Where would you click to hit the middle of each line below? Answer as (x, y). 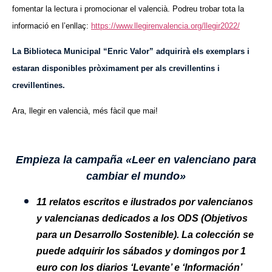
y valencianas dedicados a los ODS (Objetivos (142, 218)
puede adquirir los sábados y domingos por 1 (141, 251)
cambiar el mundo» (136, 176)
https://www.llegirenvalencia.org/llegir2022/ (165, 25)
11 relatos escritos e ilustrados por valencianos (145, 202)
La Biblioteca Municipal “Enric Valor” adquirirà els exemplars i (131, 51)
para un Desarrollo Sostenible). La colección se (145, 234)
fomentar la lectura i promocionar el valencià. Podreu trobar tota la (128, 8)
